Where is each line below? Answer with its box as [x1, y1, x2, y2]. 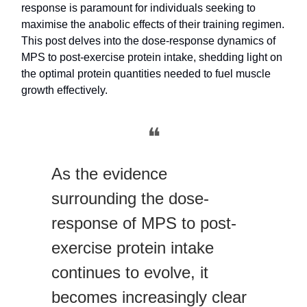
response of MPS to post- [51, 214, 236, 233]
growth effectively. [21, 84, 108, 97]
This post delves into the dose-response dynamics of [21, 35, 275, 47]
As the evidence [51, 164, 167, 184]
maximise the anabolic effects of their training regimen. [21, 19, 284, 31]
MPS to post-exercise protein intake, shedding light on [21, 51, 282, 64]
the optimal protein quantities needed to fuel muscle [21, 68, 271, 80]
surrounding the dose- [51, 189, 209, 208]
